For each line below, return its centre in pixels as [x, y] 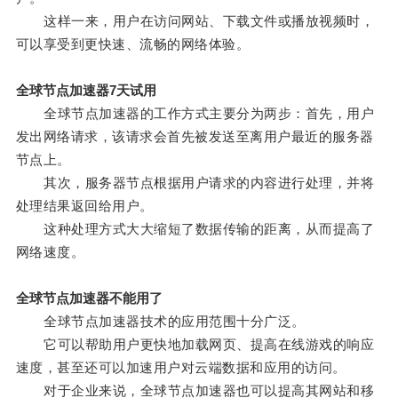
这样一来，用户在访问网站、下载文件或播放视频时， [195, 21]
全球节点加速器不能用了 [89, 298]
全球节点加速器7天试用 [86, 91]
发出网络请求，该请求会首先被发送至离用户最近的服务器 [195, 137]
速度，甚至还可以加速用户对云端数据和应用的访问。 [181, 368]
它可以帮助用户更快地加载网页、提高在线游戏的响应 [195, 345]
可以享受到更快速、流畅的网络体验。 [133, 44]
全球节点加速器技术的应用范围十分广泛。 [160, 322]
